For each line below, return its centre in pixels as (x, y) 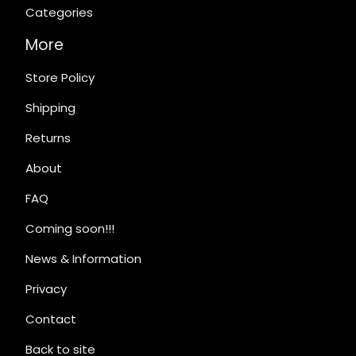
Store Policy (60, 77)
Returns (48, 138)
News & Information (83, 259)
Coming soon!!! (70, 228)
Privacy (46, 289)
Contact (51, 319)
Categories (59, 12)
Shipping (50, 108)
